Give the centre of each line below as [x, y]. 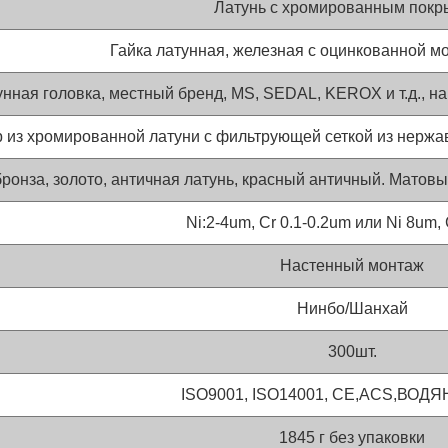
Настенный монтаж [352, 265]
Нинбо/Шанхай [352, 308]
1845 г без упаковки [352, 437]
